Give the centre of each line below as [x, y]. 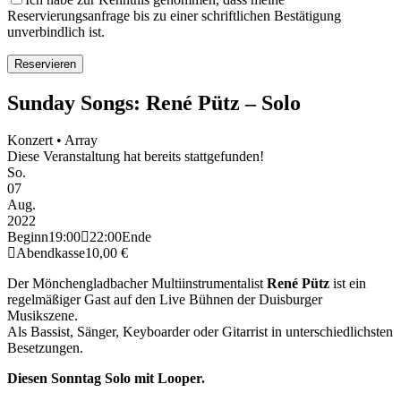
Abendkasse [51, 253]
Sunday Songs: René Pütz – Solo [154, 102]
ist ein [348, 284]
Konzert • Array [52, 141]
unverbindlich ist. [56, 31]
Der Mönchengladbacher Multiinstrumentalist [137, 284]
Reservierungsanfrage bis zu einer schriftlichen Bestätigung [174, 15]
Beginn [28, 237]
